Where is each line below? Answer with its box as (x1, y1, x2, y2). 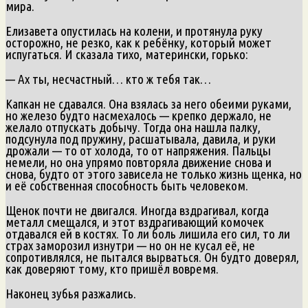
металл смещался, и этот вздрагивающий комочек (5, 214, 264, 230)
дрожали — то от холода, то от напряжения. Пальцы (5, 142, 271, 158)
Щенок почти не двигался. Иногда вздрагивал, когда (5, 202, 269, 218)
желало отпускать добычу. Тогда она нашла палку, (5, 119, 261, 135)
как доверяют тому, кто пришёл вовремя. (5, 261, 219, 276)
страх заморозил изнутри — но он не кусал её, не (5, 237, 255, 253)
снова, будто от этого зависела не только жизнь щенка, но (5, 166, 302, 181)
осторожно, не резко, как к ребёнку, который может (5, 34, 272, 50)
